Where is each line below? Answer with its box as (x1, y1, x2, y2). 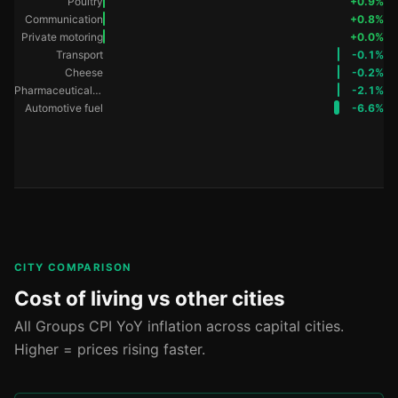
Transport (56, 47, 103, 61)
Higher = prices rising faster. (14, 340, 205, 359)
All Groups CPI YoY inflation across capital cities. (14, 317, 344, 336)
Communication (25, 12, 103, 26)
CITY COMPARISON (14, 261, 131, 275)
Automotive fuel (25, 100, 103, 115)
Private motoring (21, 29, 103, 44)
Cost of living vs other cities (14, 286, 285, 311)
